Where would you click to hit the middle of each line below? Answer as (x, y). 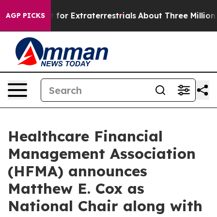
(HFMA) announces (77, 171)
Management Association (102, 154)
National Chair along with (105, 206)
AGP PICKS (25, 15)
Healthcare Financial (85, 136)
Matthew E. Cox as (76, 188)
